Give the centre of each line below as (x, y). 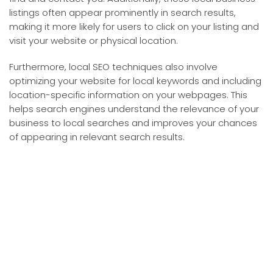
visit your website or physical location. (94, 40)
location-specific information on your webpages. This (128, 94)
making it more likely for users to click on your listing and (134, 26)
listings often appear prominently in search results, (122, 12)
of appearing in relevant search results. (97, 136)
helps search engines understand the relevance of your (134, 108)
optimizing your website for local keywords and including (135, 80)
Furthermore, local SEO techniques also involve (113, 66)
